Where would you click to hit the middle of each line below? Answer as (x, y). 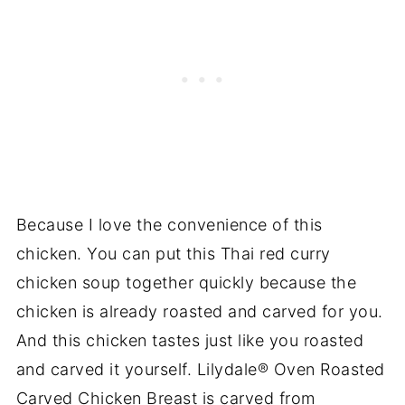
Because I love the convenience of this (169, 224)
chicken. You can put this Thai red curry (173, 253)
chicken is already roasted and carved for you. (199, 311)
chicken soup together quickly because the (186, 282)
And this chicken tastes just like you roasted (190, 340)
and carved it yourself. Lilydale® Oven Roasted (200, 369)
